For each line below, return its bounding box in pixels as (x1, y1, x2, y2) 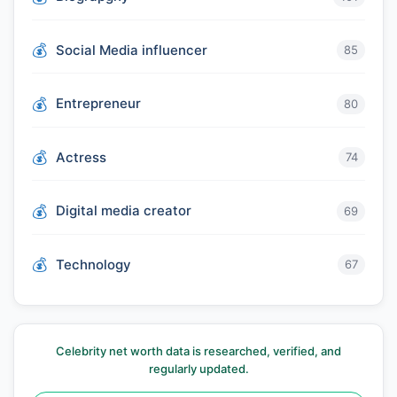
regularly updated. (148, 362, 249, 376)
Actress (56, 148, 106, 166)
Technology (56, 255, 131, 273)
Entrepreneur (56, 95, 141, 112)
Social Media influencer (56, 41, 207, 58)
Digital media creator (56, 202, 191, 219)
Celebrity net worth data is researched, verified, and (56, 344, 341, 358)
